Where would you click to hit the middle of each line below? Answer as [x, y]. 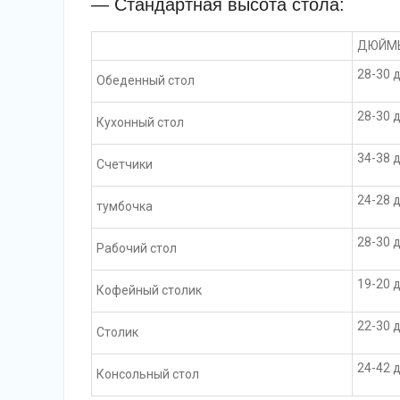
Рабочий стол [137, 249]
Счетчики [125, 165]
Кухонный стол [140, 123]
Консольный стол [148, 375]
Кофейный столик [149, 291]
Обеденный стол [146, 81]
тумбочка [125, 207]
